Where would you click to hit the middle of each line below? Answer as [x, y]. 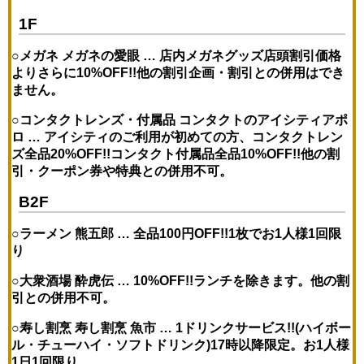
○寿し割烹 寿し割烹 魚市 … [94, 328]
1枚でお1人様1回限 [285, 234]
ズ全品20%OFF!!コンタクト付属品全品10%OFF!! [156, 154]
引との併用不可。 [64, 298]
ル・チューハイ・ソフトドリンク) [111, 345]
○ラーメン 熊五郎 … [73, 234]
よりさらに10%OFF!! [74, 73]
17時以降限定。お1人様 [280, 345]
